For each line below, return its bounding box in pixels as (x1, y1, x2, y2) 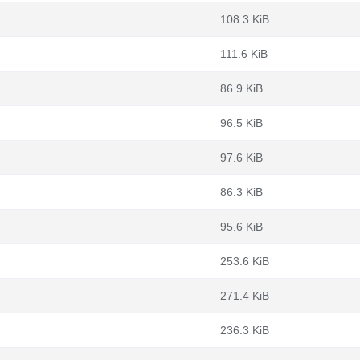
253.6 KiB (220, 255, 269, 268)
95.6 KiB (220, 220, 263, 233)
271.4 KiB (220, 289, 269, 302)
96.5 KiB (220, 117, 263, 129)
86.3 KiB (220, 186, 263, 198)
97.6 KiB (220, 151, 263, 164)
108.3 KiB (220, 13, 269, 26)
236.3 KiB (220, 324, 269, 337)
